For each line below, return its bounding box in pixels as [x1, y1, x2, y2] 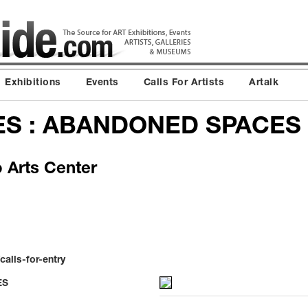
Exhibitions [5, 78, 61, 88]
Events [85, 78, 119, 88]
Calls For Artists [143, 78, 224, 88]
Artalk [249, 78, 278, 88]
